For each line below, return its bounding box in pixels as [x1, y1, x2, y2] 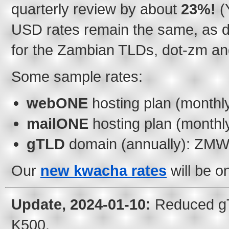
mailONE [27, 115, 88, 132]
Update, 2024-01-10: [11, 196, 151, 213]
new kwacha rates [40, 162, 167, 179]
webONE [27, 95, 88, 111]
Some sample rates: [11, 68, 143, 85]
